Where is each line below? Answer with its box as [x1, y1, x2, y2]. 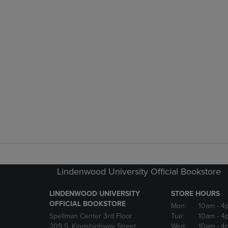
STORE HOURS [170, 189, 220, 198]
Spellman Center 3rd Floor [49, 212, 132, 220]
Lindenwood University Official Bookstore [57, 166, 221, 177]
